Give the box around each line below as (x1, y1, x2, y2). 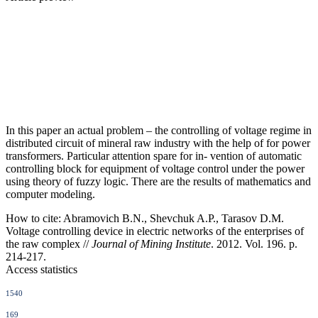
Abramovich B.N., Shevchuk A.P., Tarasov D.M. (61, 212, 284, 224)
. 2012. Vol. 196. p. (211, 238, 297, 250)
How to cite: (6, 212, 61, 224)
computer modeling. (6, 188, 95, 200)
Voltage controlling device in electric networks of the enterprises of (6, 225, 304, 237)
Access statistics (6, 263, 77, 275)
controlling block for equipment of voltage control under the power (6, 163, 305, 175)
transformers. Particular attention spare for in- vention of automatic (6, 150, 302, 162)
